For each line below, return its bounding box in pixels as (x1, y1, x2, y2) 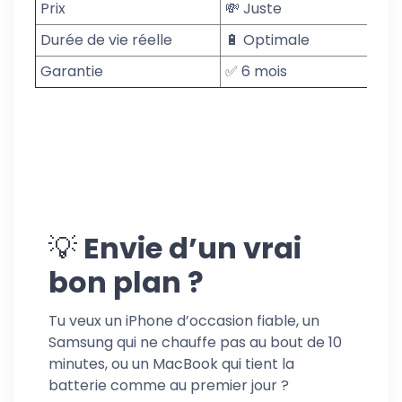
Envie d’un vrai (77, 227, 301, 268)
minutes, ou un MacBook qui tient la (48, 353, 294, 374)
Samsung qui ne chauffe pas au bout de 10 (48, 331, 342, 353)
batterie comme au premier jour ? (48, 374, 289, 396)
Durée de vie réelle (40, 29, 172, 50)
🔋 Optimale (225, 29, 310, 50)
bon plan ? (48, 261, 204, 302)
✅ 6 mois (225, 60, 287, 82)
